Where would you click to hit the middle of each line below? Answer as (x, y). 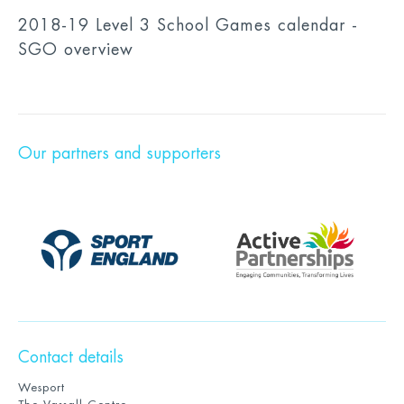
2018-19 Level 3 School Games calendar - (188, 25)
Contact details (71, 357)
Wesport (41, 387)
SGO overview (76, 50)
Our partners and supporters (119, 153)
